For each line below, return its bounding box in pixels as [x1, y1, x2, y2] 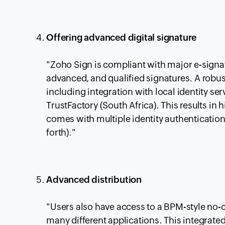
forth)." [46, 127, 76, 138]
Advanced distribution [46, 174, 142, 185]
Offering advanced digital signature [46, 32, 197, 43]
